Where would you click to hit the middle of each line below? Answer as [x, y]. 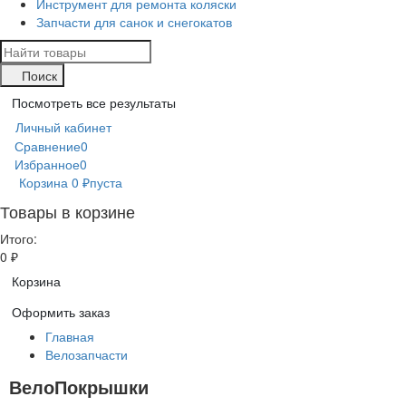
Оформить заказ [61, 312]
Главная [70, 337]
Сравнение [48, 145]
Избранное [47, 164]
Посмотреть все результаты [94, 103]
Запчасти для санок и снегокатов [134, 22]
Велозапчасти [87, 355]
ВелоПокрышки [79, 387]
